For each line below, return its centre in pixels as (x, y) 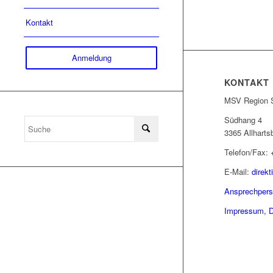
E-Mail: (238, 172)
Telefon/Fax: (247, 152)
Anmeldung (91, 58)
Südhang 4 (243, 120)
